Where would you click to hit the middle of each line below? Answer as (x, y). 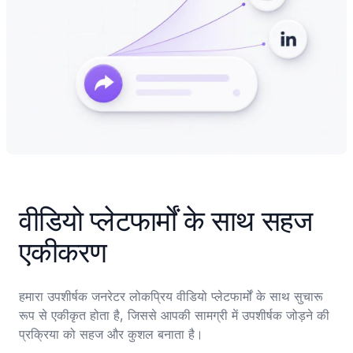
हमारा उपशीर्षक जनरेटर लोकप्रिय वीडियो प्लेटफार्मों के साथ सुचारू (171, 296)
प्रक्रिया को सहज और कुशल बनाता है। (111, 334)
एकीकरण (63, 252)
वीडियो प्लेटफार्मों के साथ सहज (165, 221)
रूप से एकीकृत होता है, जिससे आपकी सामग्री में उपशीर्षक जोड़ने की (174, 315)
